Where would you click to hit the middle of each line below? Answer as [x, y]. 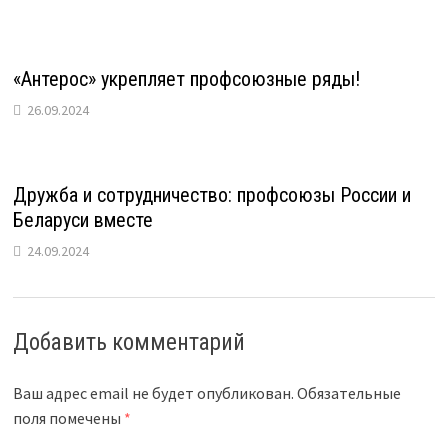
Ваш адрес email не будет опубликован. [154, 392]
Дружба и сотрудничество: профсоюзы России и [212, 195]
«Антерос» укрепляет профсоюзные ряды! [187, 79]
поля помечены [69, 417]
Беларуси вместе [83, 220]
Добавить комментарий [129, 342]
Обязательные [349, 392]
